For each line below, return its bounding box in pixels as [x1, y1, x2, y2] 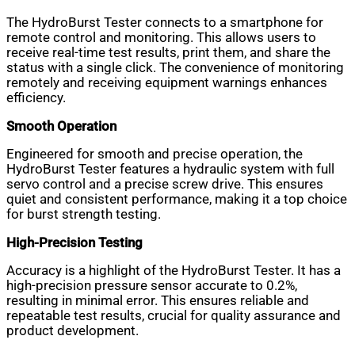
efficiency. [6, 90, 66, 106]
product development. [6, 323, 139, 339]
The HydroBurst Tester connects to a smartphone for [6, 15, 323, 31]
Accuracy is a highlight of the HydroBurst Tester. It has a [6, 263, 341, 279]
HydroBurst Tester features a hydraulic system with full [6, 162, 334, 177]
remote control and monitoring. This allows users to [6, 30, 316, 46]
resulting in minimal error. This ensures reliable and [6, 293, 309, 309]
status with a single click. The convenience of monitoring [6, 60, 344, 76]
